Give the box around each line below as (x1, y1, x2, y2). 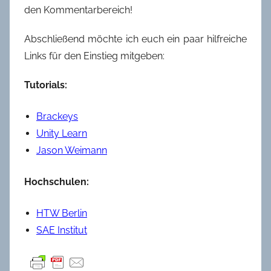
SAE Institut (36, 224, 87, 236)
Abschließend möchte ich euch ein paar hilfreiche (24, 33, 247, 45)
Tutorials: (24, 79, 67, 91)
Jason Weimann (36, 144, 107, 156)
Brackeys (36, 110, 78, 122)
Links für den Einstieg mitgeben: (24, 50, 165, 62)
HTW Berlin (36, 207, 87, 219)
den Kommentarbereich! (24, 4, 132, 16)
